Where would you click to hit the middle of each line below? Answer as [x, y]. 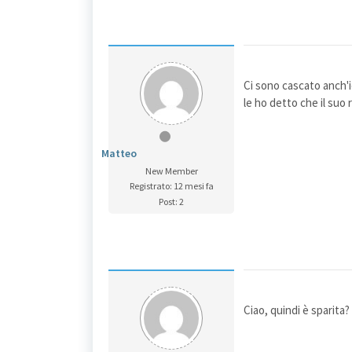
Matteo [119, 153]
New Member [171, 171]
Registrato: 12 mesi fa [171, 186]
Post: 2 [171, 202]
